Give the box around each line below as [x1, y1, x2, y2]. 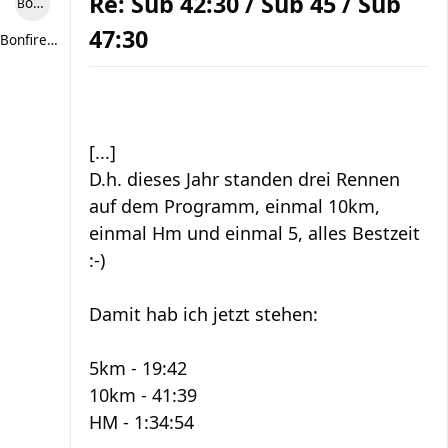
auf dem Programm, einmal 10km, [89, 194, 380, 218]
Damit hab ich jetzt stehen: [89, 302, 318, 326]
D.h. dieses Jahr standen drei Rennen [89, 167, 400, 191]
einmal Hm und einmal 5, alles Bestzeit [89, 221, 420, 245]
